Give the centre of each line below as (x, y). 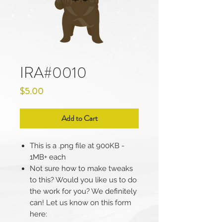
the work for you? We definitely (83, 192)
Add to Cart (79, 118)
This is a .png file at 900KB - (77, 146)
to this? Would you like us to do (83, 180)
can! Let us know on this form (81, 203)
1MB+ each (48, 157)
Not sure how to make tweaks (81, 169)
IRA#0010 (53, 73)
